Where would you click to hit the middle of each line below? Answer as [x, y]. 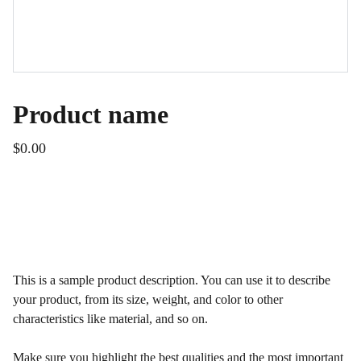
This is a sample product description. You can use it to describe [172, 280]
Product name [91, 114]
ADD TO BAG [77, 205]
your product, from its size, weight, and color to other [148, 299]
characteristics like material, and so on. [110, 319]
